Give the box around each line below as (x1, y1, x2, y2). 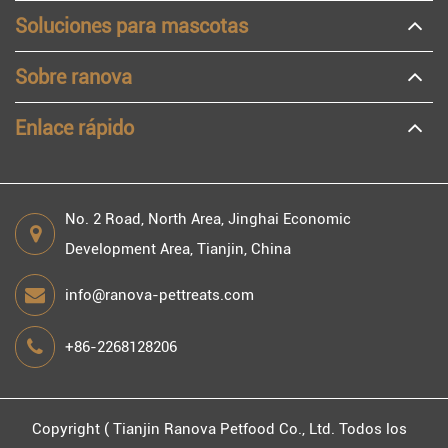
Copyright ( (32, 420, 114, 438)
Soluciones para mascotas (15, 14, 248, 38)
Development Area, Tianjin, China (65, 240, 291, 258)
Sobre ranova (15, 65, 132, 89)
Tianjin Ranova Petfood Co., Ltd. (113, 420, 336, 438)
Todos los (335, 420, 408, 438)
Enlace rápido (15, 116, 134, 140)
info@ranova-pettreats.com (65, 286, 254, 304)
